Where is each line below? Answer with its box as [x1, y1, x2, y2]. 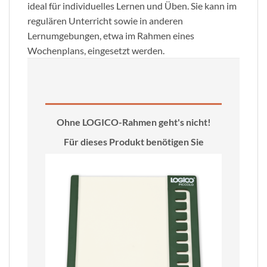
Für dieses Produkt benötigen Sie [63, 135, 204, 147]
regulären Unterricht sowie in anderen [27, 14, 183, 26]
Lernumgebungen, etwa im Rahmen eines [27, 29, 194, 41]
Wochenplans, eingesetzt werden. [27, 44, 164, 56]
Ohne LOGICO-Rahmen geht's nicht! [56, 116, 211, 128]
